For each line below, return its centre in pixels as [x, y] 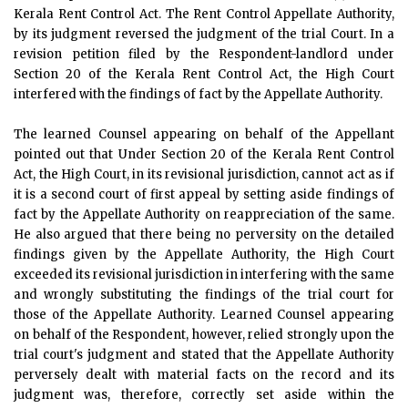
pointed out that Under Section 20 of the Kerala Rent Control [204, 154]
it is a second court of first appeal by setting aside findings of [204, 194]
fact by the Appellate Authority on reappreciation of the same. [204, 214]
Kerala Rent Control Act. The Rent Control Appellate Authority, [204, 14]
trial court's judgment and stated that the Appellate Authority [204, 355]
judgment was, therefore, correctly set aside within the [204, 395]
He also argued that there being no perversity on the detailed [204, 235]
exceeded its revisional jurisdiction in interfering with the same [204, 275]
